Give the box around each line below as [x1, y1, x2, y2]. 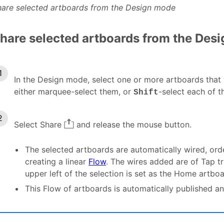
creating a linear [25, 156, 88, 167]
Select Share [14, 119, 64, 130]
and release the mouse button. [74, 119, 191, 130]
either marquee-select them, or [14, 86, 133, 97]
